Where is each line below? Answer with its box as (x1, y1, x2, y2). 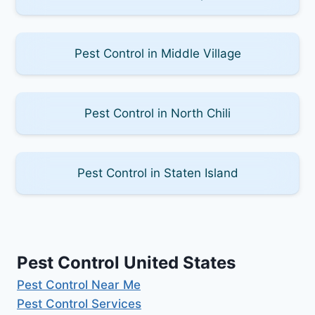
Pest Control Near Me (17, 277, 141, 292)
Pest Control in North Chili (84, 105, 231, 120)
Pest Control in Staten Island (77, 165, 238, 180)
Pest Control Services (17, 296, 141, 311)
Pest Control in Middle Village (74, 46, 241, 60)
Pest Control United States (17, 252, 236, 273)
